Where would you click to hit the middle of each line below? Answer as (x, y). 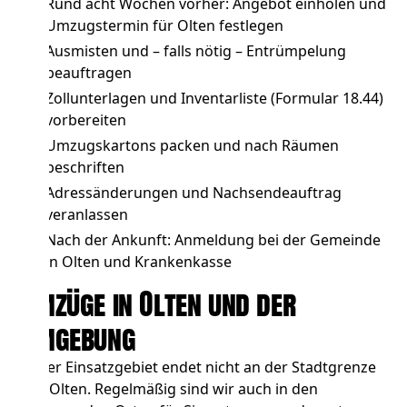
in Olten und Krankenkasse (139, 262)
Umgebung (78, 339)
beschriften (85, 168)
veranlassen (87, 215)
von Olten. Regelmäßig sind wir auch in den (169, 389)
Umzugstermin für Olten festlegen (165, 26)
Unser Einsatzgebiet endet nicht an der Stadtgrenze (199, 367)
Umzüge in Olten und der (158, 304)
